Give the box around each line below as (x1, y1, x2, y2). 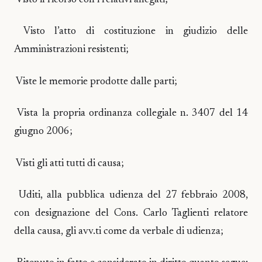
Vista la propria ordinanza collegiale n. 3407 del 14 (14, 108, 248, 119)
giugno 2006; (14, 126, 73, 137)
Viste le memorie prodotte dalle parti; (14, 76, 177, 87)
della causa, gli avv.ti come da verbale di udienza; (14, 226, 223, 237)
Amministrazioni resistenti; (14, 44, 129, 56)
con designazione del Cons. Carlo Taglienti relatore (14, 208, 248, 219)
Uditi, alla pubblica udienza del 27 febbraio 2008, (14, 189, 248, 201)
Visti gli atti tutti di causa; (14, 158, 124, 169)
